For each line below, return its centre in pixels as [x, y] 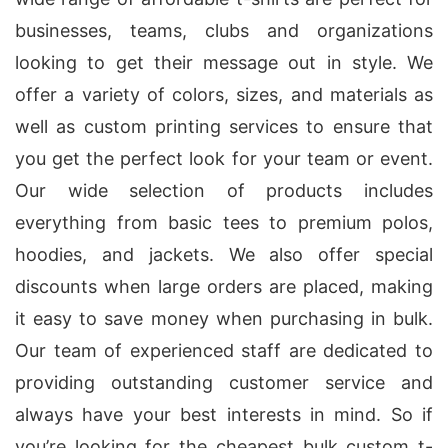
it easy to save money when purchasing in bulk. [224, 318]
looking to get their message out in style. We [224, 62]
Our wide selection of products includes [224, 190]
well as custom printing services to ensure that [224, 126]
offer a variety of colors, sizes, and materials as [224, 94]
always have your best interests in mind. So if [224, 414]
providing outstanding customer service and [224, 382]
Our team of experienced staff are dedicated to [224, 350]
